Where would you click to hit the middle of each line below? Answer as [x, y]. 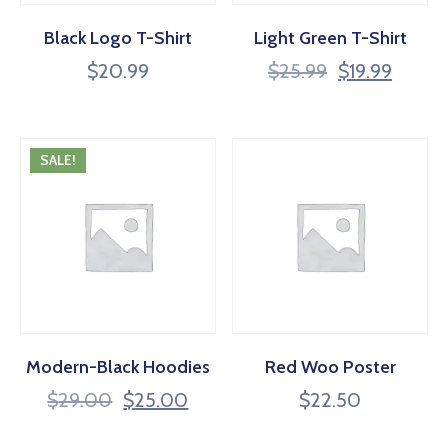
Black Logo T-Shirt [117, 37]
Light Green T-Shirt [330, 37]
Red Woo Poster [330, 366]
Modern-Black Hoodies [117, 366]
